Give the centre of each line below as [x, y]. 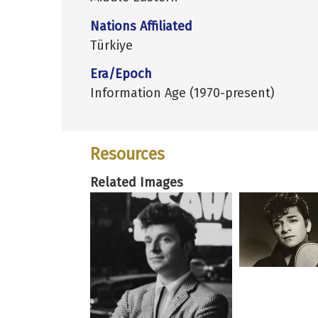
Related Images [137, 182]
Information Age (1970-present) [182, 93]
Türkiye [111, 45]
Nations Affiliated [141, 26]
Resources [127, 154]
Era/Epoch [121, 74]
